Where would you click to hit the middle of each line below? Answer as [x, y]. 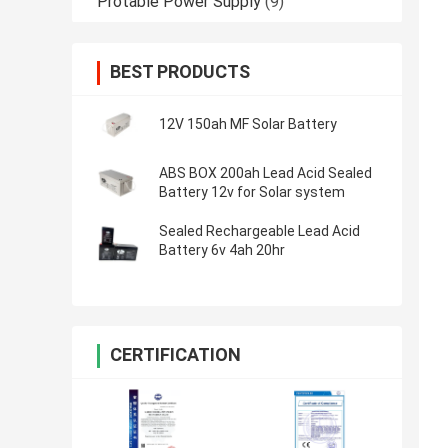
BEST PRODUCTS [180, 72]
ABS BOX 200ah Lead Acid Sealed [265, 173]
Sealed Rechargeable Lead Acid [259, 231]
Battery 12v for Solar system [252, 192]
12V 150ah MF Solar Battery [248, 124]
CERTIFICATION [175, 355]
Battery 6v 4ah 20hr [222, 250]
